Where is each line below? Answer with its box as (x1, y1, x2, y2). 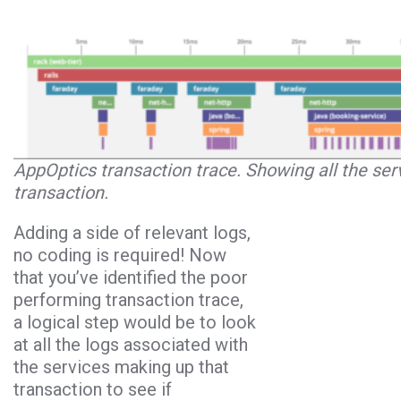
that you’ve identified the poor (13, 267, 248, 289)
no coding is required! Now (13, 244, 226, 267)
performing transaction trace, (13, 289, 243, 311)
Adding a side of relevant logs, (13, 222, 251, 244)
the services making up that (13, 356, 229, 379)
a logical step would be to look (13, 311, 256, 334)
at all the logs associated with (13, 334, 248, 356)
